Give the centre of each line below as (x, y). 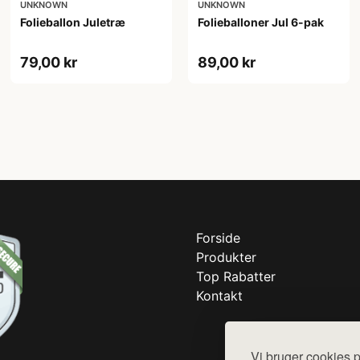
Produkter (226, 257)
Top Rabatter (236, 276)
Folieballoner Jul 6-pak (260, 22)
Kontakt (219, 295)
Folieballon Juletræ (73, 22)
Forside (218, 237)
